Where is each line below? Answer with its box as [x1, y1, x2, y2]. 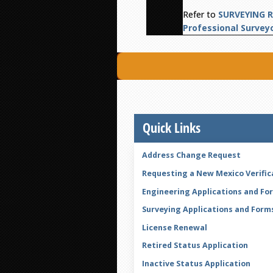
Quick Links [143, 118, 200, 137]
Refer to [183, 9, 219, 21]
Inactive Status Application [141, 258, 250, 269]
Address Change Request [141, 150, 241, 161]
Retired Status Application [141, 240, 248, 251]
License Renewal [141, 222, 207, 233]
